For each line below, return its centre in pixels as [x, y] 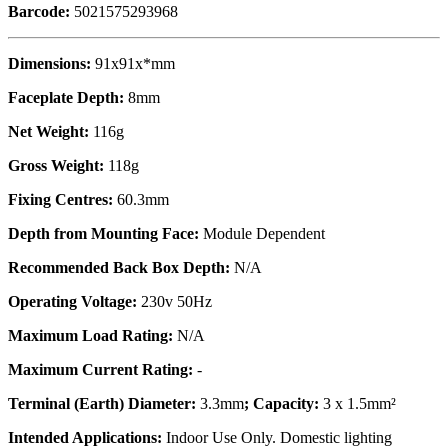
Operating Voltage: [72, 302]
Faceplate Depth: [66, 98]
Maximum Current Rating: [100, 370]
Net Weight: [48, 132]
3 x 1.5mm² [359, 404]
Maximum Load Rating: [90, 336]
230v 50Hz [174, 302]
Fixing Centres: [60, 200]
